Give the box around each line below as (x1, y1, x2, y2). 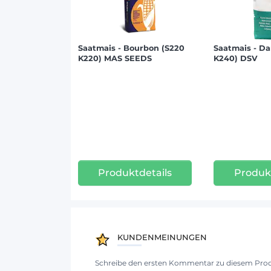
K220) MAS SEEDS (78, 54, 152, 63)
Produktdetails (98, 167, 172, 179)
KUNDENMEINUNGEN (117, 232, 207, 242)
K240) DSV (214, 54, 258, 63)
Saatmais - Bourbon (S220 (78, 44, 184, 53)
